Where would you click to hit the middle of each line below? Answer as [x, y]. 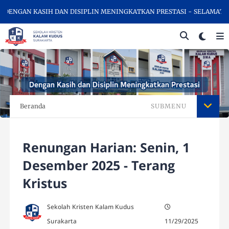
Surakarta [62, 221]
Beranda [33, 106]
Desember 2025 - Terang [99, 165]
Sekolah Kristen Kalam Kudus [91, 207]
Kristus [45, 183]
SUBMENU [168, 106]
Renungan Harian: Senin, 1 [106, 147]
